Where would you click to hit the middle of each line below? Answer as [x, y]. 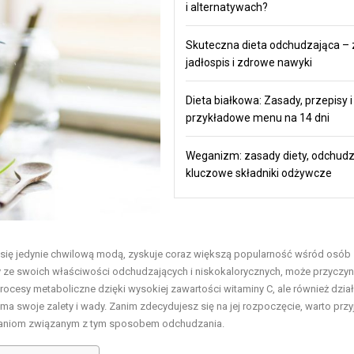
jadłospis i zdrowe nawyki [249, 62]
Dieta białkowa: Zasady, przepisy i [269, 100]
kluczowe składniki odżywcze [258, 173]
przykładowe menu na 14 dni [257, 117]
